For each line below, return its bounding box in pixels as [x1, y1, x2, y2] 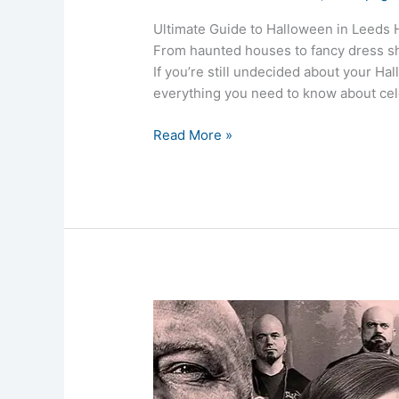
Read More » [153, 126, 233, 143]
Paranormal [152, 300, 225, 318]
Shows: [152, 343, 199, 361]
